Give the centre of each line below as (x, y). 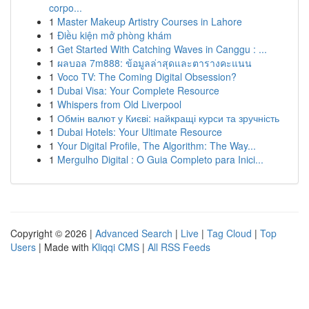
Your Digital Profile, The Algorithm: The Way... (157, 146)
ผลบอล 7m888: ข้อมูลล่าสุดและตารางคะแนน (154, 63)
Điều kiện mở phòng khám (114, 35)
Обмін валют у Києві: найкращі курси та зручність (168, 118)
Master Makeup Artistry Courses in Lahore (150, 21)
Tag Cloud (229, 233)
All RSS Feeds (179, 247)
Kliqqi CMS (116, 247)
